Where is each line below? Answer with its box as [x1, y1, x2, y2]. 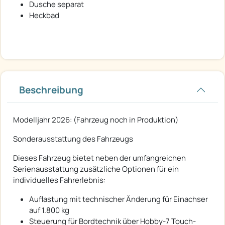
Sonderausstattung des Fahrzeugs [13, 134, 133, 145]
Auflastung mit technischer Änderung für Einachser [29, 194, 208, 205]
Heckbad [29, 10, 59, 21]
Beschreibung [19, 83, 83, 97]
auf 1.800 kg [29, 205, 69, 216]
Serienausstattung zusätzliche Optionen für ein [13, 164, 179, 175]
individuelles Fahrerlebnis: [13, 175, 105, 186]
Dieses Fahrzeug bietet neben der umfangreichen [13, 153, 186, 164]
